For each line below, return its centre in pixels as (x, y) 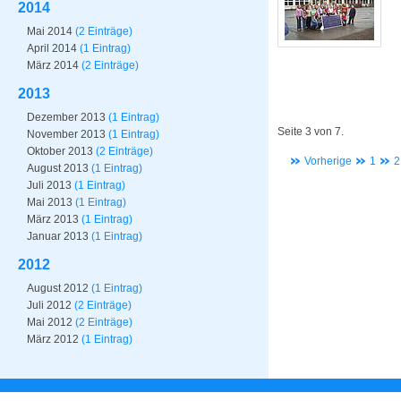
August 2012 (58, 288)
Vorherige (328, 161)
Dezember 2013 (66, 117)
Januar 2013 (58, 236)
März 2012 (53, 339)
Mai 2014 (50, 31)
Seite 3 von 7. (311, 132)
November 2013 (66, 134)
